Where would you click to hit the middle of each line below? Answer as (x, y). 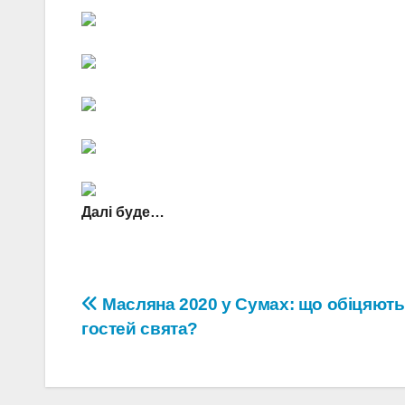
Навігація (148, 311)
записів (133, 348)
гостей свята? (140, 329)
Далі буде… (123, 212)
